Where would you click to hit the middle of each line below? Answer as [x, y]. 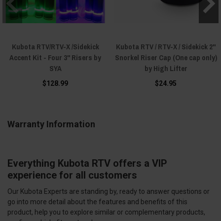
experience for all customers [72, 175]
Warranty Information [51, 124]
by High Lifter [166, 69]
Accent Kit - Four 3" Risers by [55, 58]
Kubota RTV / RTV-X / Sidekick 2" [166, 47]
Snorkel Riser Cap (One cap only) [166, 58]
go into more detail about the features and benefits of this [97, 202]
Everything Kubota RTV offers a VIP [87, 164]
